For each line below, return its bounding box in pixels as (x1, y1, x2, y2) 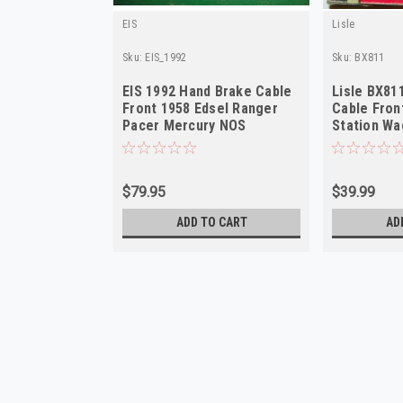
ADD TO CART (175, 214, 247, 229)
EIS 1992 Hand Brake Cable (122, 82, 292, 100)
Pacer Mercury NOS (122, 116, 246, 134)
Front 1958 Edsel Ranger (122, 99, 278, 117)
